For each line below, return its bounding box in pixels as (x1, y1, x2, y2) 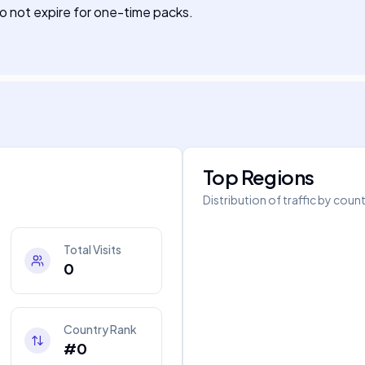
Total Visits (64, 242, 121, 257)
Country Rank (64, 322, 137, 336)
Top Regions (203, 165, 314, 189)
